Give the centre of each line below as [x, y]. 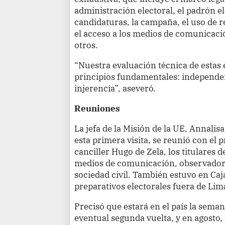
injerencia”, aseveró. [115, 88]
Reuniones [97, 108]
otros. [86, 45]
